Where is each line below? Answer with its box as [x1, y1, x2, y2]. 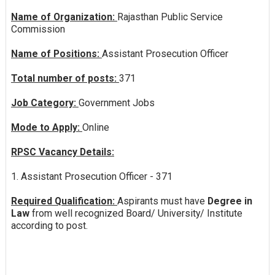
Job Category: [10, 96, 79, 109]
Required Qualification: [10, 195, 117, 207]
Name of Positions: [10, 47, 102, 60]
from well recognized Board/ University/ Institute [29, 207, 242, 219]
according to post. [10, 219, 88, 231]
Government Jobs [78, 96, 155, 109]
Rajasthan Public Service [117, 10, 223, 23]
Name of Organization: [10, 10, 117, 23]
